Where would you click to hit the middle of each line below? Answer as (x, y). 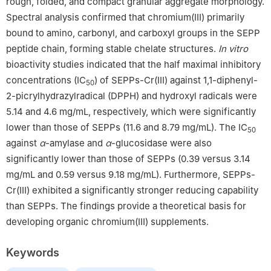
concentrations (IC (46, 80)
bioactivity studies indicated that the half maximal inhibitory (133, 64)
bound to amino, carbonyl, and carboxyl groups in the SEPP (133, 33)
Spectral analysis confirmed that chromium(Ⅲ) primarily (125, 17)
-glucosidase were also (162, 143)
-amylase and (75, 143)
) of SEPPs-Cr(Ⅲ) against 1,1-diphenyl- (176, 80)
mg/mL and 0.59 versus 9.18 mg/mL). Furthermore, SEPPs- (131, 174)
